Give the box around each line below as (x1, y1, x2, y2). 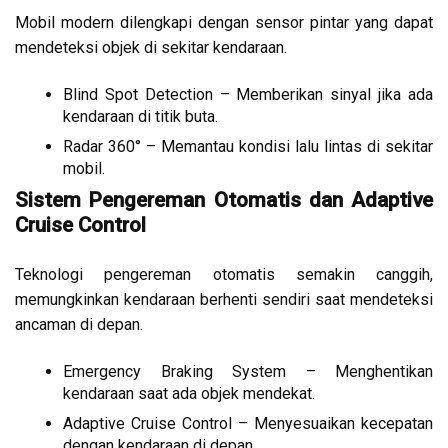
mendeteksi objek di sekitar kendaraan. (15, 38, 287, 58)
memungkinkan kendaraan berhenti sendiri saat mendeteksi (15, 290, 433, 310)
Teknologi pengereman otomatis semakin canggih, (15, 265, 433, 285)
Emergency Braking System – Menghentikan (63, 362, 433, 382)
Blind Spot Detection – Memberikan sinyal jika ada (63, 85, 433, 105)
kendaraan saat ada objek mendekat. (63, 384, 315, 404)
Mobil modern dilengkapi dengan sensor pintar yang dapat (15, 13, 433, 33)
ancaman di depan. (15, 315, 143, 335)
